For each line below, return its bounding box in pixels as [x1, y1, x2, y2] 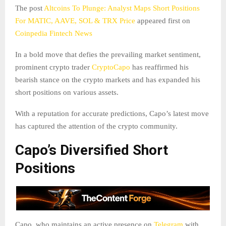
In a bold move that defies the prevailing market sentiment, [15, 50, 201, 59]
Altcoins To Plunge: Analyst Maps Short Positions [44, 4, 200, 13]
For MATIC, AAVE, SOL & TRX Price [15, 17, 135, 25]
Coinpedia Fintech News [15, 29, 92, 38]
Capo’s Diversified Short [15, 142, 168, 159]
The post [15, 4, 44, 13]
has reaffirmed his [130, 63, 189, 72]
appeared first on [135, 17, 190, 25]
